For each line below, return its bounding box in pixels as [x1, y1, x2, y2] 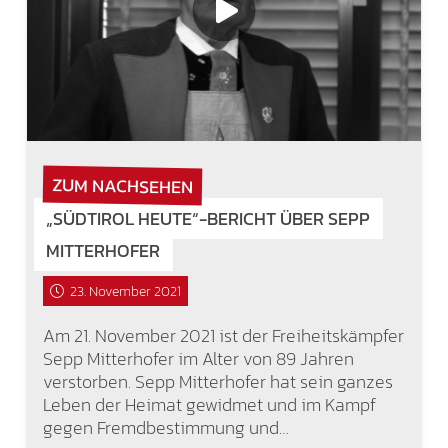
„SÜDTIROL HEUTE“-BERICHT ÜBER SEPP [46, 205, 371, 233]
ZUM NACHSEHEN [51, 170, 193, 200]
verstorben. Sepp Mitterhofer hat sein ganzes [42, 368, 393, 396]
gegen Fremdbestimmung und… [42, 414, 289, 442]
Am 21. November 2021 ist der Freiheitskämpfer [42, 322, 404, 350]
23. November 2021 [69, 280, 181, 302]
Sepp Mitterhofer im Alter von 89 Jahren [42, 345, 354, 373]
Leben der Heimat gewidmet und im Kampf [42, 391, 376, 419]
